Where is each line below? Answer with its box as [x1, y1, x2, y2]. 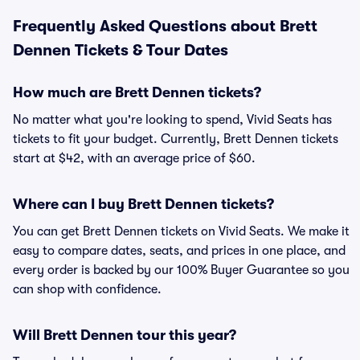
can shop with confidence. [13, 282, 162, 297]
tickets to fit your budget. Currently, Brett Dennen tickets [13, 132, 338, 146]
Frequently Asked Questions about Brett [13, 17, 317, 35]
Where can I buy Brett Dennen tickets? [13, 196, 274, 212]
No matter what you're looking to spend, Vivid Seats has [13, 112, 332, 127]
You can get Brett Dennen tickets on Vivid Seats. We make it [13, 224, 350, 239]
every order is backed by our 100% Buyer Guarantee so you [13, 263, 350, 277]
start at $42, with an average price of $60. [13, 151, 256, 166]
